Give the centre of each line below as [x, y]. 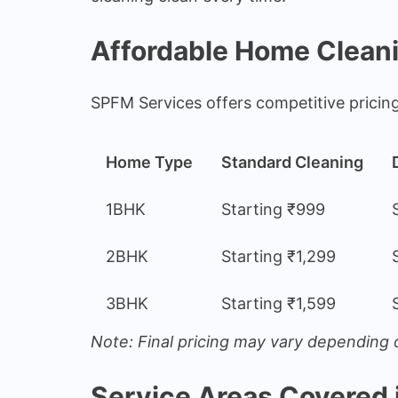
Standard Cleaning [292, 162]
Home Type [149, 162]
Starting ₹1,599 [279, 303]
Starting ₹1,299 [279, 256]
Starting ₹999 [273, 209]
